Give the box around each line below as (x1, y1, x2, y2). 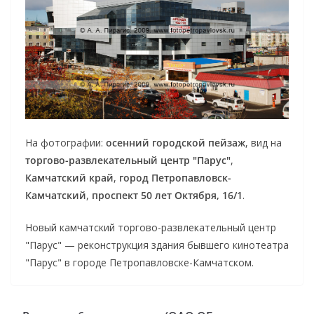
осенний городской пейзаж (106, 135, 245, 149)
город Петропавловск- (119, 170, 231, 184)
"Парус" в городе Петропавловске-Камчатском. (25, 255, 254, 269)
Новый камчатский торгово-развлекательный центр (25, 220, 276, 234)
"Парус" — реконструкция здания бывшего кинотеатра (25, 238, 289, 252)
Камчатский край (25, 170, 114, 184)
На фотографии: (25, 135, 106, 149)
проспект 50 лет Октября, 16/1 (92, 188, 243, 202)
